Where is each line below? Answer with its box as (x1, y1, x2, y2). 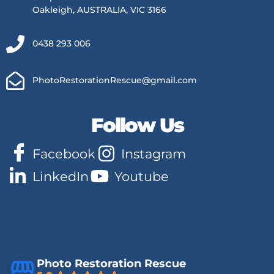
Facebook (32, 146, 95, 161)
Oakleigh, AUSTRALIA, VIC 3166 (32, 4, 166, 15)
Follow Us (91, 113, 183, 137)
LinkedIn (32, 168, 89, 184)
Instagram (121, 146, 186, 161)
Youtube (114, 168, 169, 184)
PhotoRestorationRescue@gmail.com (32, 75, 197, 86)
